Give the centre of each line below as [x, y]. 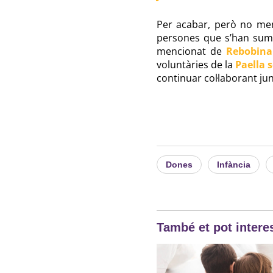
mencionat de [191, 51]
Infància [233, 164]
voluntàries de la [196, 64]
